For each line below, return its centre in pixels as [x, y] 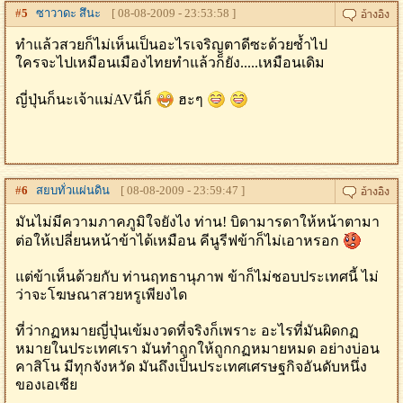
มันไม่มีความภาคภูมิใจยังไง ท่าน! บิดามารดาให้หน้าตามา [197, 222]
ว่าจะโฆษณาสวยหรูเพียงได [101, 295]
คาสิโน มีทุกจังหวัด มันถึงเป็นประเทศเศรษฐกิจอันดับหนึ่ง [191, 367]
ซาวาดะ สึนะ [64, 13]
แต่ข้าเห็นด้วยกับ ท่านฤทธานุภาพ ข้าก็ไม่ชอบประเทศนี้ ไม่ [197, 277]
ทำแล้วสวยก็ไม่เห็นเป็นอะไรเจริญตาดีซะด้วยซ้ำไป [171, 45]
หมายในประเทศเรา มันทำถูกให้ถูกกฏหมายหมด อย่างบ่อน [197, 349]
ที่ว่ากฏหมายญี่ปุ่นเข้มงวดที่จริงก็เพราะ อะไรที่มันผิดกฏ [187, 331]
